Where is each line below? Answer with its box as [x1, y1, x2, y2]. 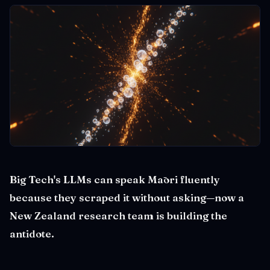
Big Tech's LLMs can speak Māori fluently [10, 172, 220, 186]
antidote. [10, 227, 54, 240]
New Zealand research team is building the [10, 209, 227, 222]
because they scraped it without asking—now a [10, 190, 244, 204]
